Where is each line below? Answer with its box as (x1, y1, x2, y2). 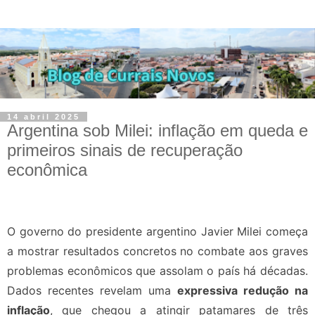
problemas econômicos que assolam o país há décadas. (7, 264, 308, 278)
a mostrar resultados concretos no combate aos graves (7, 244, 308, 259)
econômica (7, 160, 87, 179)
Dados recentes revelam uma (7, 283, 177, 298)
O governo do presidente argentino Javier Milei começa (7, 224, 308, 239)
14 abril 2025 (7, 112, 80, 121)
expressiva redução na (177, 283, 308, 298)
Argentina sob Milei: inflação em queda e (7, 120, 308, 140)
